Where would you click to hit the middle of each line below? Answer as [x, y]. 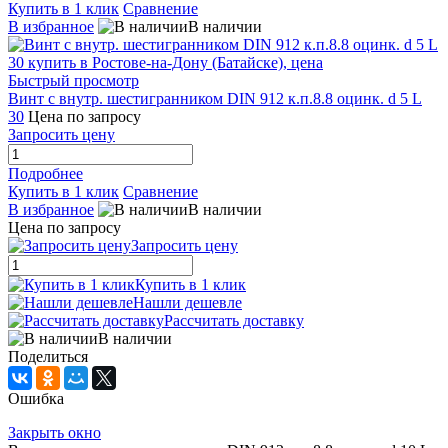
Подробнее [45, 173]
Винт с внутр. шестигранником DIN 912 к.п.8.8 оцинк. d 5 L [215, 98]
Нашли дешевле [187, 302]
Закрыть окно [54, 432]
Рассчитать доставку [234, 320]
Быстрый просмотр [73, 80]
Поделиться [48, 356]
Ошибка [36, 398]
